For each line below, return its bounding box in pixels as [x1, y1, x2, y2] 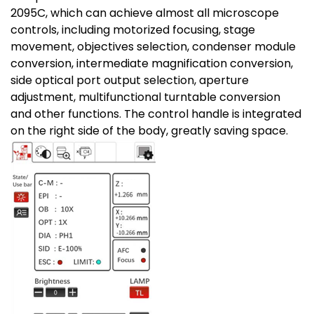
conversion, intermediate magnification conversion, [11, 55, 293, 72]
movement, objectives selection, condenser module [11, 39, 296, 55]
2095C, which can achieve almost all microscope [11, 5, 279, 22]
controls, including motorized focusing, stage [11, 22, 255, 39]
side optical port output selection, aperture [11, 72, 249, 89]
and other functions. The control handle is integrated [11, 106, 301, 123]
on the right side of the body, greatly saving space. [11, 123, 288, 139]
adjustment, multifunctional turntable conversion [11, 89, 280, 106]
